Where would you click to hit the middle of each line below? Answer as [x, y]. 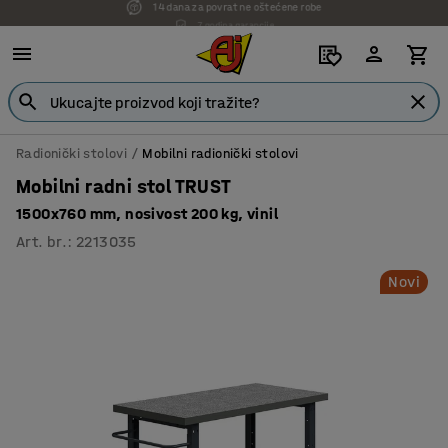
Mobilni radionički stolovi [220, 153]
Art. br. [42, 241]
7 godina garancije [239, 13]
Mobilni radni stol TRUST [124, 186]
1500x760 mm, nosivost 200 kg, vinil [147, 213]
